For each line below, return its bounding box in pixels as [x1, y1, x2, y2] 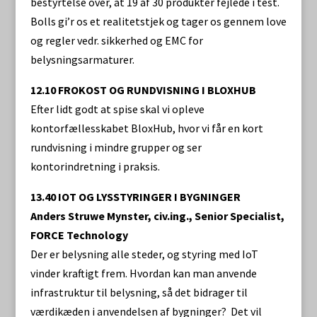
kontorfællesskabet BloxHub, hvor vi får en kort [30, 121, 263, 135]
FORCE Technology [30, 228, 128, 242]
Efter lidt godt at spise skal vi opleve [30, 102, 204, 116]
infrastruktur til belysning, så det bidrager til [30, 285, 248, 299]
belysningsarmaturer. [30, 52, 134, 67]
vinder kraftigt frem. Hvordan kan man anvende [30, 266, 257, 280]
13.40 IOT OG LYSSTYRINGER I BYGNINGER [30, 190, 241, 204]
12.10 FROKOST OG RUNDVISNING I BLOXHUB [30, 83, 256, 97]
